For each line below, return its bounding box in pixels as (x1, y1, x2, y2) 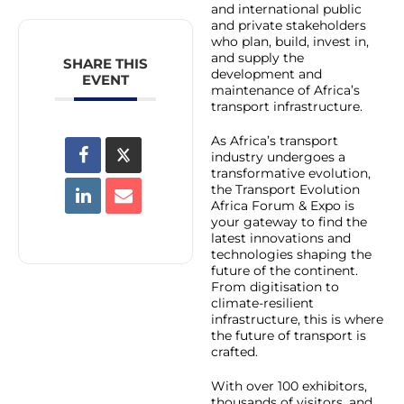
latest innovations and (211, 229, 351, 246)
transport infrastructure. (211, 97, 363, 115)
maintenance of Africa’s (211, 81, 360, 98)
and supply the (211, 49, 304, 66)
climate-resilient (211, 294, 314, 311)
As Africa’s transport (211, 132, 338, 149)
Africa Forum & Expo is (211, 197, 354, 214)
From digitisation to (211, 278, 339, 295)
